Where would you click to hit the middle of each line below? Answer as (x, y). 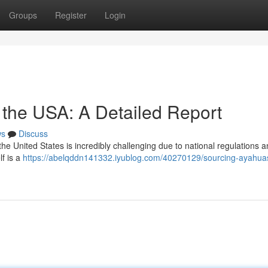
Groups (23, 15)
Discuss (33, 133)
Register (71, 15)
